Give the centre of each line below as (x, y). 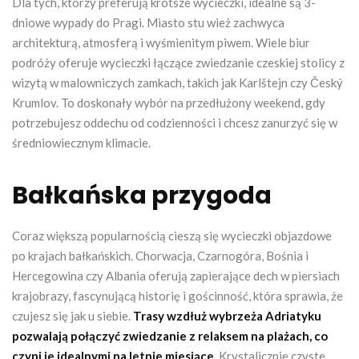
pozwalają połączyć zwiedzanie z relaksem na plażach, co (170, 335)
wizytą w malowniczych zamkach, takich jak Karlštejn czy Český (177, 82)
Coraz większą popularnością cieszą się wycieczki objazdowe (172, 235)
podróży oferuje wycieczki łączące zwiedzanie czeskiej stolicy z (178, 62)
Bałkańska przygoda (142, 195)
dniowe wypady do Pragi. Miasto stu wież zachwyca (148, 22)
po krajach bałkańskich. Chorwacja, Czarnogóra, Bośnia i (160, 255)
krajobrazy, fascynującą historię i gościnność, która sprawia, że (177, 295)
